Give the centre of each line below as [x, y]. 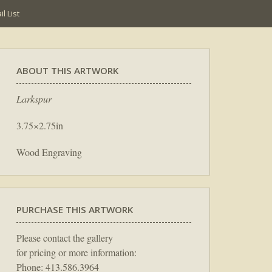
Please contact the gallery [65, 237]
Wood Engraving [49, 152]
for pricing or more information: [76, 252]
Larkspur [34, 98]
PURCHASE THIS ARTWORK [75, 209]
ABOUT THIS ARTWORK [67, 70]
